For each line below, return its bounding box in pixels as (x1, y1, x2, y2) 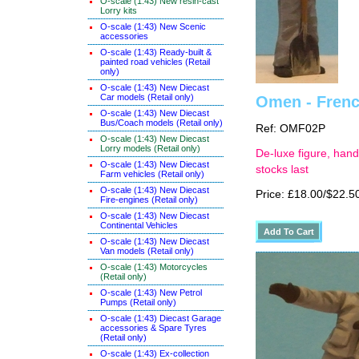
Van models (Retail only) (100, 246, 194, 256)
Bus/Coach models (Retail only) (100, 118, 223, 127)
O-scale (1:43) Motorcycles (100, 262, 208, 272)
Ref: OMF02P (256, 123, 325, 135)
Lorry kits (100, 6, 137, 15)
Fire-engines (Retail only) (100, 195, 198, 204)
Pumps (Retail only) (100, 297, 176, 307)
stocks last (256, 163, 309, 175)
